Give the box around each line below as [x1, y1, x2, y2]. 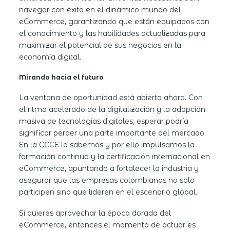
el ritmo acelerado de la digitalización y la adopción [19, 104, 206, 114]
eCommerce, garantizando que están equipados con [19, 16, 210, 26]
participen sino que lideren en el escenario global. [19, 187, 198, 197]
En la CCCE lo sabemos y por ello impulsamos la [19, 140, 195, 149]
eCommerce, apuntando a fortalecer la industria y [19, 163, 199, 173]
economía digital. [19, 52, 82, 62]
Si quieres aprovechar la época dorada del [19, 208, 171, 218]
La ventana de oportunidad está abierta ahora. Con [19, 92, 203, 102]
